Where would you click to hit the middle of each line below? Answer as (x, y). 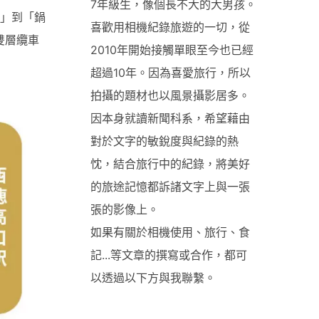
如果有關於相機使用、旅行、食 (170, 232)
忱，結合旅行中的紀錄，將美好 (170, 163)
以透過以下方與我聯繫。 (153, 277)
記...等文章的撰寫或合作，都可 (169, 255)
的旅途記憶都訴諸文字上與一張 (170, 186)
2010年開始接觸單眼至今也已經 (172, 49)
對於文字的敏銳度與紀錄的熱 (164, 141)
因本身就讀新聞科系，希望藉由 (170, 118)
